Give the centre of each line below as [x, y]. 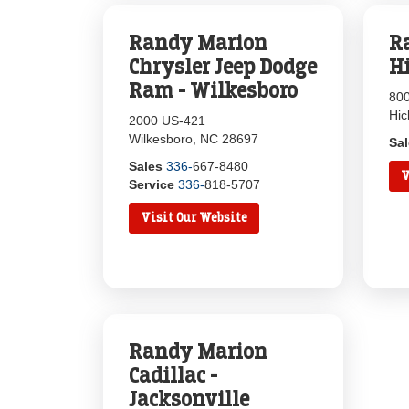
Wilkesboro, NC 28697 [194, 139]
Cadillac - [173, 375]
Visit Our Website [194, 218]
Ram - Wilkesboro [214, 90]
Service [152, 184]
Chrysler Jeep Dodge [223, 67]
